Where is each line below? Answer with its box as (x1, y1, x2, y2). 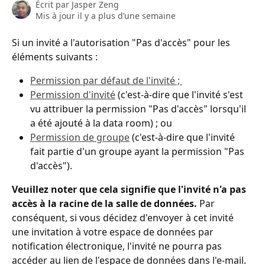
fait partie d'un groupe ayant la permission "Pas (30, 145, 247, 159)
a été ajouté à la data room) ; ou (30, 117, 172, 130)
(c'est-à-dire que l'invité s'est (115, 88, 245, 102)
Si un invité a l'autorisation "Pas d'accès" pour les (12, 36, 232, 49)
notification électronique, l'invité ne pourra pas (12, 240, 224, 253)
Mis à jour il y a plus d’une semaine (35, 10, 176, 21)
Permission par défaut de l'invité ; (30, 74, 182, 87)
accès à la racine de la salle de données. (12, 197, 199, 211)
